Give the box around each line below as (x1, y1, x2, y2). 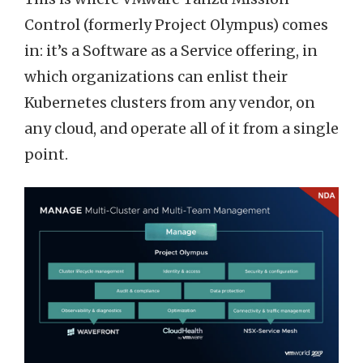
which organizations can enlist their (24, 67, 288, 86)
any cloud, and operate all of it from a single (24, 119, 339, 138)
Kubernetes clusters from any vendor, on (24, 93, 315, 112)
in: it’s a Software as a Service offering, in (24, 41, 318, 60)
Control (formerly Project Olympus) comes (24, 15, 328, 34)
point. (24, 145, 68, 164)
